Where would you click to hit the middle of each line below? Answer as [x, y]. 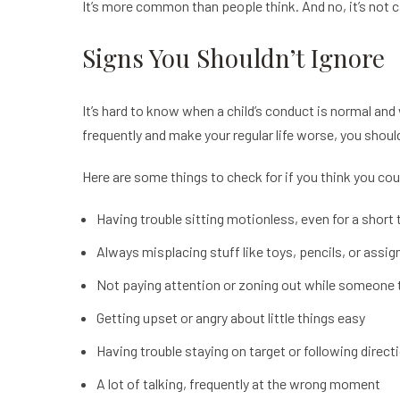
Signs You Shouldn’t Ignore [233, 58]
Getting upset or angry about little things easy [230, 317]
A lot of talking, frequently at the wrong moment [238, 383]
